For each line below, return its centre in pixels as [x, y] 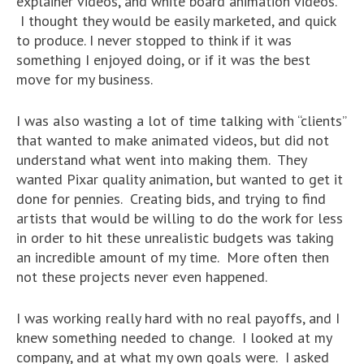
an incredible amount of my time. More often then [173, 258]
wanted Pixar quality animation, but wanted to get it [180, 180]
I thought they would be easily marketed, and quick [176, 21]
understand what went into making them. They [161, 160]
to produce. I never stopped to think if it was [154, 41]
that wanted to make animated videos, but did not [173, 141]
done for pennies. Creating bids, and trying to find [171, 199]
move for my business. [84, 80]
